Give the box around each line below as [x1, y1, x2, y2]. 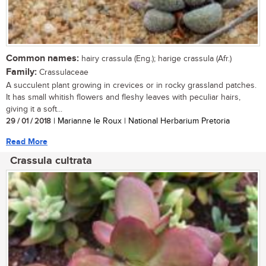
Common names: [6, 52, 79, 64]
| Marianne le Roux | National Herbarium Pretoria [51, 116, 230, 126]
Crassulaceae [37, 67, 88, 77]
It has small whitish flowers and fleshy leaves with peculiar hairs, [6, 92, 240, 102]
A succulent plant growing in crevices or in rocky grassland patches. [6, 80, 256, 90]
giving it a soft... [6, 104, 62, 114]
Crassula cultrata [10, 154, 92, 167]
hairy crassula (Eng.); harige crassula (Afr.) [79, 53, 232, 64]
